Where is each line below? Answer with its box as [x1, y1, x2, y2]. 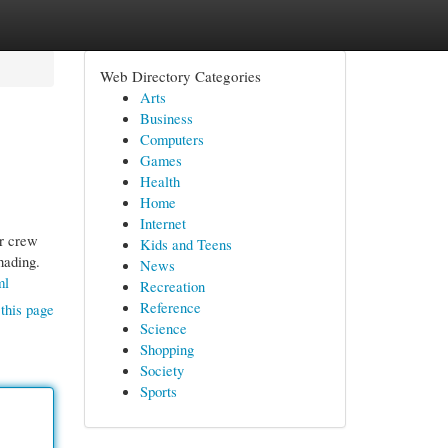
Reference [139, 297, 201, 317]
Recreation [139, 276, 205, 296]
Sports [139, 381, 177, 401]
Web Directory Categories [99, 66, 261, 86]
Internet [139, 213, 186, 233]
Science [139, 318, 187, 338]
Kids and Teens [139, 234, 232, 254]
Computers [139, 129, 204, 149]
